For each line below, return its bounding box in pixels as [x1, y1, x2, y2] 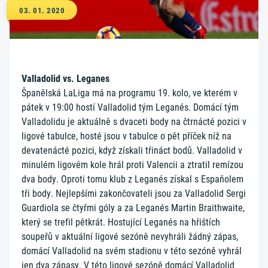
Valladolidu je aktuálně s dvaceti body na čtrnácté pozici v [22, 116, 246, 127]
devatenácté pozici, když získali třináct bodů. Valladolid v [22, 145, 242, 156]
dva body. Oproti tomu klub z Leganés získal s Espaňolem [22, 173, 243, 185]
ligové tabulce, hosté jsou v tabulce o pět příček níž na [22, 130, 232, 142]
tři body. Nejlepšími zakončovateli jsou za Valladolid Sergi [22, 188, 246, 199]
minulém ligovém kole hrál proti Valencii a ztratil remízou [22, 159, 243, 170]
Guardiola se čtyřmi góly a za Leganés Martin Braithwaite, [22, 202, 245, 214]
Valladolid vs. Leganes [22, 73, 109, 84]
